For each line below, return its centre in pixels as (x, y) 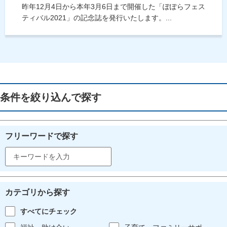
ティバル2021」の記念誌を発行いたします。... (97, 17)
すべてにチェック (49, 211)
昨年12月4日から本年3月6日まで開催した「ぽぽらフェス (113, 6)
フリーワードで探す (42, 136)
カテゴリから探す (37, 192)
